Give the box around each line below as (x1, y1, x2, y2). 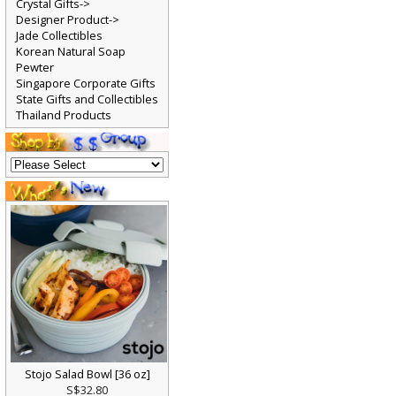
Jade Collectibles (15, 31, 103, 48)
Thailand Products (15, 111, 112, 128)
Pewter (15, 63, 55, 80)
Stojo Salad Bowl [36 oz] (24, 371, 151, 388)
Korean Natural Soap (15, 47, 126, 64)
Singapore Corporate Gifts (15, 79, 156, 95)
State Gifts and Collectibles (15, 95, 159, 112)
